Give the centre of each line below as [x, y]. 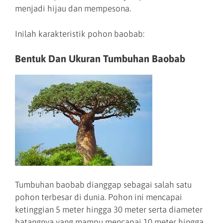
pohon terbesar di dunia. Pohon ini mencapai [99, 197]
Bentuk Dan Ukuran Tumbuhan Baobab [100, 59]
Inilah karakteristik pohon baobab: [80, 34]
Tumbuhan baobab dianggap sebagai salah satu [103, 184]
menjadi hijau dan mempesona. [73, 9]
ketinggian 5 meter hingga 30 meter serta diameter [109, 209]
